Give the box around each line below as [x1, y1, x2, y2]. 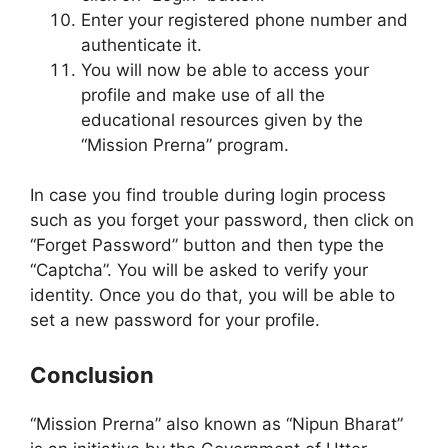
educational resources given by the [81, 109, 363, 130]
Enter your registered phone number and [81, 9, 408, 30]
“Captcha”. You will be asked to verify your [30, 260, 368, 281]
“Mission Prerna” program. [81, 134, 289, 155]
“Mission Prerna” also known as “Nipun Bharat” [30, 413, 403, 434]
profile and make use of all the [81, 84, 325, 105]
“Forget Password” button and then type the [30, 235, 384, 256]
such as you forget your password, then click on [30, 210, 414, 231]
